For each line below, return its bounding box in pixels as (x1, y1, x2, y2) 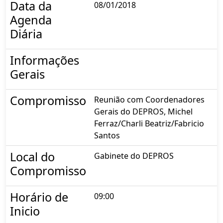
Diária (10, 26, 42, 42)
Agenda (10, 12, 52, 28)
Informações (10, 52, 79, 69)
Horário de (10, 189, 68, 206)
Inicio (10, 203, 40, 220)
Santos (94, 130, 120, 141)
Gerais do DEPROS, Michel (94, 106, 193, 117)
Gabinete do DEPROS (94, 150, 174, 162)
